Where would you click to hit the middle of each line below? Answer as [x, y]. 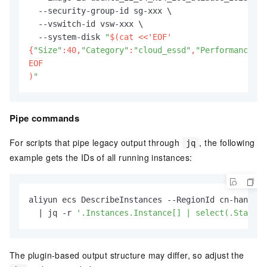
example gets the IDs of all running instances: [101, 157]
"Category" [105, 50]
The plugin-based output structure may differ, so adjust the [127, 255]
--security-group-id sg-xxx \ [100, 10]
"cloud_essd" [162, 50]
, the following [227, 142]
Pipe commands [45, 118]
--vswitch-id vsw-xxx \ [86, 24]
